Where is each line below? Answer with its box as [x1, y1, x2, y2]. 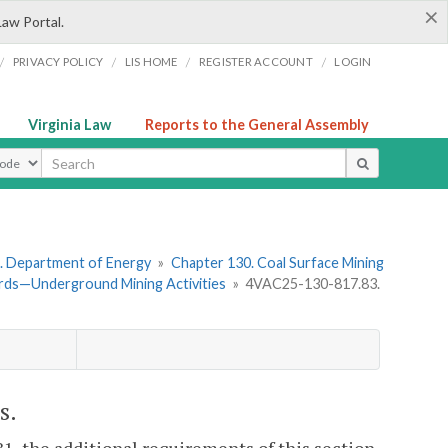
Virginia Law [28, 116, 111, 133]
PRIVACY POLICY [12, 55, 104, 68]
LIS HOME [124, 55, 178, 68]
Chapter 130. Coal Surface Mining [170, 254, 384, 272]
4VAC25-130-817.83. [245, 275, 381, 293]
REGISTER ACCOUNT [198, 55, 313, 68]
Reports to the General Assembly [145, 116, 369, 133]
